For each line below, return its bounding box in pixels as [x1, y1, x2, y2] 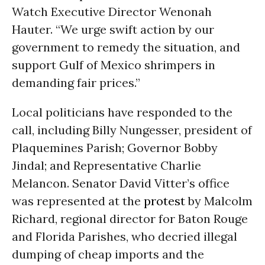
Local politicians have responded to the [12, 105, 232, 119]
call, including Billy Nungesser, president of [12, 122, 252, 137]
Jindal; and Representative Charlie [12, 158, 201, 173]
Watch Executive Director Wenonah [12, 4, 212, 19]
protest [144, 193, 185, 208]
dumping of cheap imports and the [12, 247, 204, 261]
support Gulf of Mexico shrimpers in [12, 57, 215, 72]
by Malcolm [185, 193, 253, 208]
